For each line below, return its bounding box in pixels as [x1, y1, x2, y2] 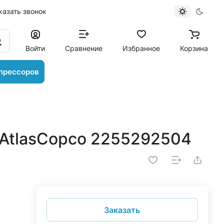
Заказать [104, 204, 140, 215]
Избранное [122, 43, 160, 52]
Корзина [180, 43, 208, 52]
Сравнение [65, 43, 102, 52]
